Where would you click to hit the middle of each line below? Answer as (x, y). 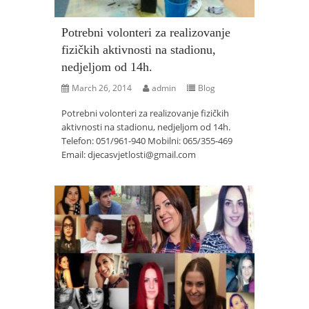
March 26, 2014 (102, 88)
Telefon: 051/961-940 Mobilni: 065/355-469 (147, 141)
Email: (74, 154)
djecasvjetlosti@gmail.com (142, 154)
